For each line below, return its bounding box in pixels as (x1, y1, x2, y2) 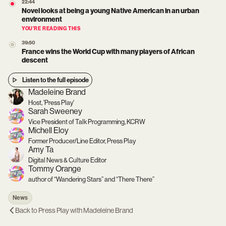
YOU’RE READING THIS (22, 26, 81, 32)
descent (22, 56, 48, 65)
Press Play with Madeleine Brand (38, 206, 133, 214)
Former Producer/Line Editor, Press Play (28, 137, 136, 145)
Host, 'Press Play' (28, 99, 74, 106)
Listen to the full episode (22, 76, 89, 84)
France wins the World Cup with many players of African (22, 47, 195, 56)
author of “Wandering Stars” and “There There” (28, 176, 154, 183)
